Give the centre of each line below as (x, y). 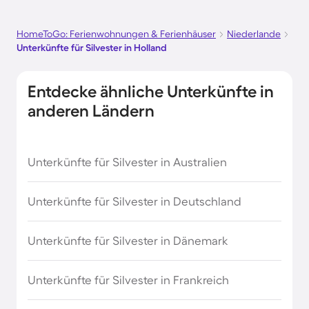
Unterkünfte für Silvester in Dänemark (128, 240)
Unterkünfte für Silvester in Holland (92, 48)
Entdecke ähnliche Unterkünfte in (151, 91)
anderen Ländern (91, 111)
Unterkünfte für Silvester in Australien (127, 162)
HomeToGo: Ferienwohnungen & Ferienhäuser (116, 34)
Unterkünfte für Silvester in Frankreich (128, 280)
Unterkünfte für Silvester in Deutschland (134, 201)
